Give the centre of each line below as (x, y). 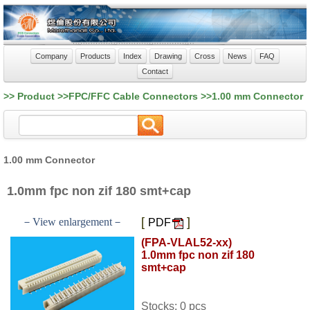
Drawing (168, 56)
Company (52, 56)
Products (95, 56)
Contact (155, 72)
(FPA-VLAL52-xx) (186, 243)
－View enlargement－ (72, 222)
